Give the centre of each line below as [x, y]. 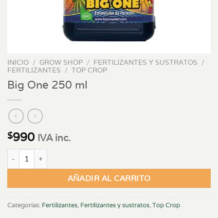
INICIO [18, 62]
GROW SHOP [61, 62]
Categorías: [25, 205]
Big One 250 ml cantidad [48, 154]
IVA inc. [54, 138]
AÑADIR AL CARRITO [109, 178]
